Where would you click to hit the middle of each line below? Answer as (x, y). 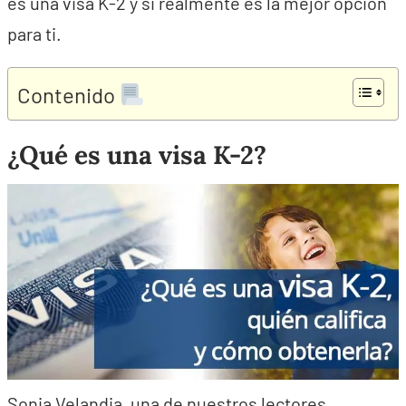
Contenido (68, 94)
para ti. (34, 34)
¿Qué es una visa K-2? (137, 155)
